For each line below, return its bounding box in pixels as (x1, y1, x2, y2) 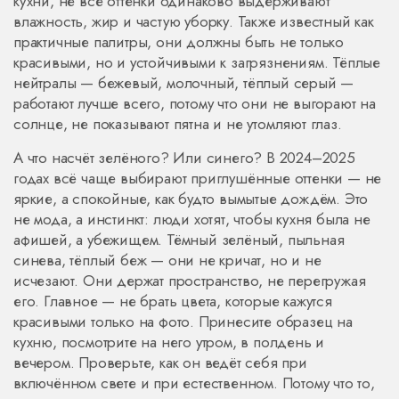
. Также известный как (229, 11, 374, 32)
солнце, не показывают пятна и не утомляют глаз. (13, 113, 342, 134)
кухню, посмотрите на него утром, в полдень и (13, 331, 325, 353)
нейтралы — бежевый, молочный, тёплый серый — (13, 72, 354, 94)
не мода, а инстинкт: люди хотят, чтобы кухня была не (13, 208, 370, 230)
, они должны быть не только (147, 31, 345, 53)
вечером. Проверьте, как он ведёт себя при (13, 352, 307, 373)
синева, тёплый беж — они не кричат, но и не (13, 249, 322, 271)
